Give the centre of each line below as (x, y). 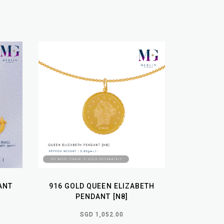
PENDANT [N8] (102, 196)
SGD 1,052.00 (102, 214)
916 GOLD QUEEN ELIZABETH (102, 186)
